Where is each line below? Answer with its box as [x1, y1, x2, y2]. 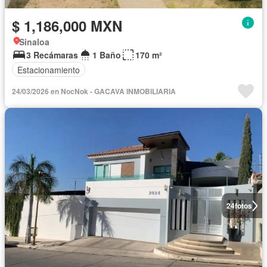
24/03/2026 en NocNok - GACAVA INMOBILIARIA [12, 86, 176, 97]
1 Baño [92, 49, 121, 61]
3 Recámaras [26, 49, 78, 61]
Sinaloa [19, 36, 49, 48]
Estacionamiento [17, 63, 80, 76]
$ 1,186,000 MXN [12, 15, 122, 36]
